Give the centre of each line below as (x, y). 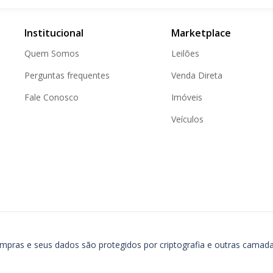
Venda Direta (197, 75)
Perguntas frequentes (67, 75)
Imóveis (187, 97)
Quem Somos (52, 53)
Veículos (187, 119)
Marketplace (201, 33)
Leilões (185, 53)
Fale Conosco (51, 97)
